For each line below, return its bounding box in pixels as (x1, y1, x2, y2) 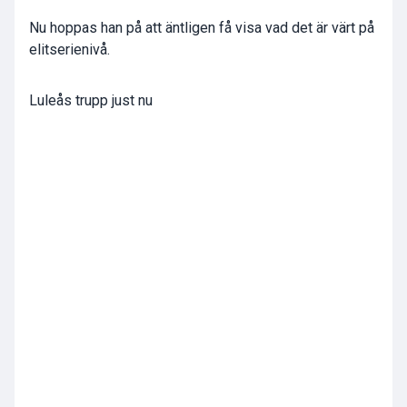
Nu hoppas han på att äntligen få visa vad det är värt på (29, 19, 374, 37)
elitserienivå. (29, 41, 110, 59)
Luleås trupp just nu (29, 92, 153, 110)
